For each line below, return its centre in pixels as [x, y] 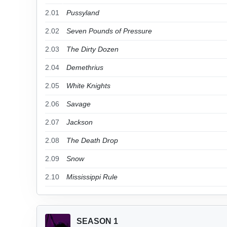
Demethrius [85, 67]
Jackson [80, 122]
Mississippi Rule [92, 177]
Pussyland [83, 13]
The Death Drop [92, 140]
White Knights [88, 86]
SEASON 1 [97, 221]
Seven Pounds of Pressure [109, 31]
